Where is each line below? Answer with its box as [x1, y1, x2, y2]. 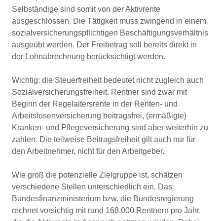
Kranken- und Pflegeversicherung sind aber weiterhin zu [12, 123, 208, 132]
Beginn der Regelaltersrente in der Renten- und [12, 100, 178, 108]
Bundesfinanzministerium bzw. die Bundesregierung [12, 194, 194, 203]
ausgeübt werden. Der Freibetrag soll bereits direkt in [12, 40, 197, 49]
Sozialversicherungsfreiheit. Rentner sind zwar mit [12, 88, 187, 96]
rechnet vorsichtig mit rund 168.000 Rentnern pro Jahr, [12, 206, 201, 215]
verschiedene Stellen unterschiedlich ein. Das [12, 183, 172, 191]
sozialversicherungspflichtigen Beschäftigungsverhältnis [12, 29, 208, 37]
